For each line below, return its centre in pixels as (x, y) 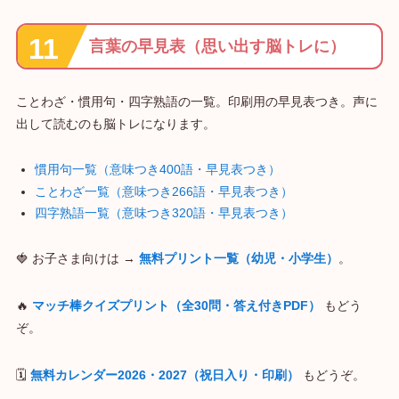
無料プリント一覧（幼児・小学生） (238, 259)
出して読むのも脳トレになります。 (115, 124)
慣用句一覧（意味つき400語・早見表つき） (157, 170)
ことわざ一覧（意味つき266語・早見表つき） (163, 191)
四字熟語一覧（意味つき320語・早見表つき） (163, 213)
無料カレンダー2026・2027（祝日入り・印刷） (164, 375)
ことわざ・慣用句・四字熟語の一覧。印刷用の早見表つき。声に (196, 102)
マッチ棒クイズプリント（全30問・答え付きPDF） (176, 306)
